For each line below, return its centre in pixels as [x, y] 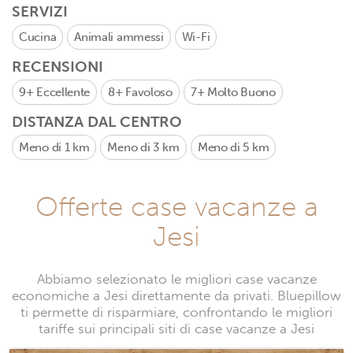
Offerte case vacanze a [176, 206]
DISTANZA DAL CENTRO [97, 122]
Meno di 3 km [143, 147]
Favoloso [149, 92]
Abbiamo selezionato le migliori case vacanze [176, 279]
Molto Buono [241, 92]
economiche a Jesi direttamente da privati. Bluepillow [176, 296]
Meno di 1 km [54, 147]
